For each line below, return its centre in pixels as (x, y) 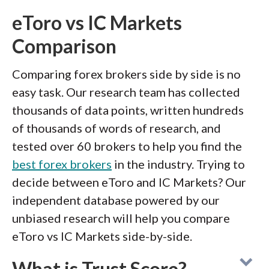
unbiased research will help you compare (121, 218)
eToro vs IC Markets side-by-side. (102, 236)
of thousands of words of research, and (116, 128)
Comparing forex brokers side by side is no (126, 74)
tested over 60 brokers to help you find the (127, 146)
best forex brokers (62, 164)
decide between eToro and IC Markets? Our (129, 182)
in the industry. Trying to (178, 164)
